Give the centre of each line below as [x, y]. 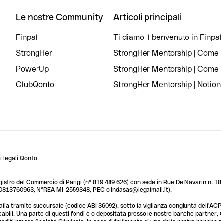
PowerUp [32, 69]
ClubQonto [35, 85]
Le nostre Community [59, 17]
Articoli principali [147, 17]
